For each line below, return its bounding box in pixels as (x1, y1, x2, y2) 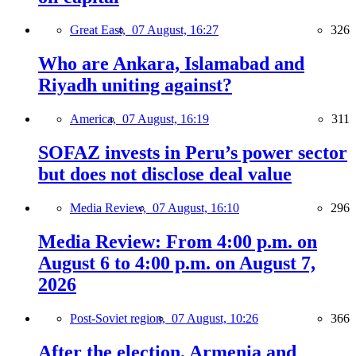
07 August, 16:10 (153, 201, 239, 215)
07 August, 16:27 (132, 23, 219, 37)
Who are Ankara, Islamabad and (38, 53, 304, 75)
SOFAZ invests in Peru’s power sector (38, 142, 347, 164)
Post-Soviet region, (70, 311, 172, 325)
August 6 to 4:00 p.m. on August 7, (38, 252, 315, 273)
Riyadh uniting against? (38, 75, 232, 96)
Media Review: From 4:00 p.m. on (38, 230, 317, 252)
